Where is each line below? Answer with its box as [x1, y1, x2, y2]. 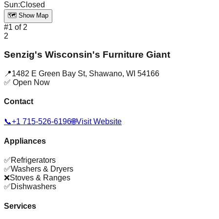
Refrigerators [11, 156, 56, 165]
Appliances [4, 136, 46, 145]
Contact [4, 97, 33, 106]
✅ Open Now [4, 78, 50, 87]
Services [4, 201, 36, 210]
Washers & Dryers [11, 165, 73, 174]
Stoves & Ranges [10, 174, 70, 182]
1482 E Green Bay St [12, 69, 85, 78]
